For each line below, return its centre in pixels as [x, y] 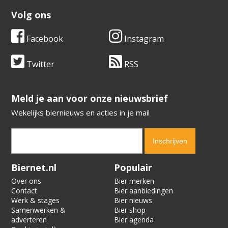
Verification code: [41, 163]
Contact [24, 190]
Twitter [40, 64]
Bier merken [134, 181]
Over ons [26, 181]
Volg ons [31, 15]
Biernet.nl [34, 167]
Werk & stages [36, 200]
